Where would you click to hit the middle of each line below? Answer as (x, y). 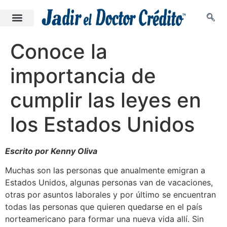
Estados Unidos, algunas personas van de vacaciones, (109, 183)
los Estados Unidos (102, 124)
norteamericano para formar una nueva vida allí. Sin (104, 219)
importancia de (83, 76)
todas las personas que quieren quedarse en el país (104, 207)
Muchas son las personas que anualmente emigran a (105, 171)
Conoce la (59, 51)
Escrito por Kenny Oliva (51, 151)
